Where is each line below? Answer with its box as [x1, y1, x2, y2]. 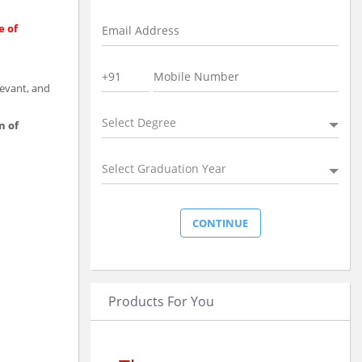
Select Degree [102, 114, 176, 130]
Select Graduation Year [102, 160, 226, 176]
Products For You [108, 292, 214, 310]
